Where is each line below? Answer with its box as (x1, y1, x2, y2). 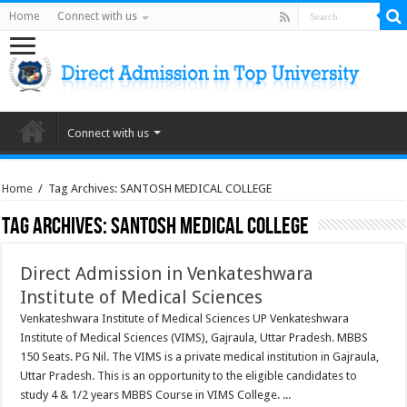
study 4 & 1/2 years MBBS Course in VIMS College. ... (20, 388, 292, 402)
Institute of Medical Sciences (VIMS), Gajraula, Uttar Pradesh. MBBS (20, 331, 369, 344)
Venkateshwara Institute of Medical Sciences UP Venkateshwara (20, 312, 350, 325)
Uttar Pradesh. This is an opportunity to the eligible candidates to (20, 369, 358, 382)
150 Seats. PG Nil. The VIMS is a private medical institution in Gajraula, (20, 350, 380, 363)
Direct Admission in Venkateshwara (20, 263, 314, 284)
